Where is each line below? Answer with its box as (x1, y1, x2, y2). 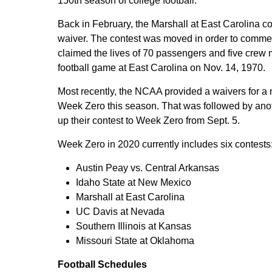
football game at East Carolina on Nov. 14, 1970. (57, 62, 265, 73)
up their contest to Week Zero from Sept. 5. (57, 115, 240, 126)
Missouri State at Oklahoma (75, 235, 194, 246)
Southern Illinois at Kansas (75, 220, 191, 231)
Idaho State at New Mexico (75, 177, 191, 188)
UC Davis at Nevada (75, 206, 165, 217)
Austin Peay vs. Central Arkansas (75, 162, 219, 173)
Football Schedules (57, 259, 147, 270)
